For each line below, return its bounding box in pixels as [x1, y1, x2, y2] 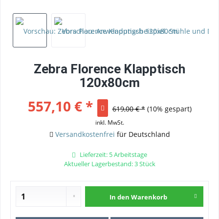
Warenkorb [131, 193, 168, 201]
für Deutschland [114, 130, 170, 139]
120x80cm [79, 75, 140, 90]
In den [109, 193, 130, 201]
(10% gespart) [147, 104, 192, 113]
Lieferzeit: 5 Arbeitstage [78, 150, 147, 159]
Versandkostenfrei [55, 130, 115, 139]
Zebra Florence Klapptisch [34, 62, 185, 76]
